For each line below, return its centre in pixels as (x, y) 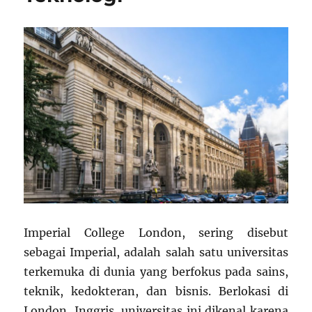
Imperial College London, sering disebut (156, 232)
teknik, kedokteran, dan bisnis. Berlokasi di (156, 291)
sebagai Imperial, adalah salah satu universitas (156, 252)
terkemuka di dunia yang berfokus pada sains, (156, 271)
